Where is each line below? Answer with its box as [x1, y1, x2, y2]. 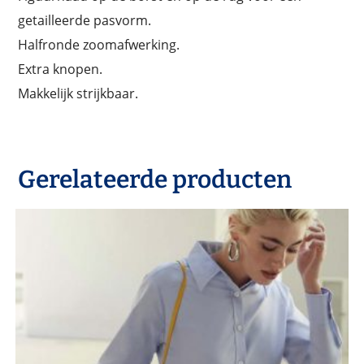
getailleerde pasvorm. [18, 11, 152, 29]
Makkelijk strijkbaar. [18, 84, 139, 102]
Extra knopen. [18, 59, 103, 78]
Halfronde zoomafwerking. [18, 35, 180, 54]
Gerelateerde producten [18, 164, 292, 194]
